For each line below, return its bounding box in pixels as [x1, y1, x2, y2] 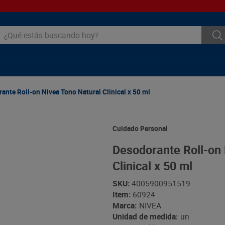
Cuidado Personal [112, 124, 168, 133]
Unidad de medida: [112, 211, 178, 222]
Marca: [112, 200, 137, 211]
